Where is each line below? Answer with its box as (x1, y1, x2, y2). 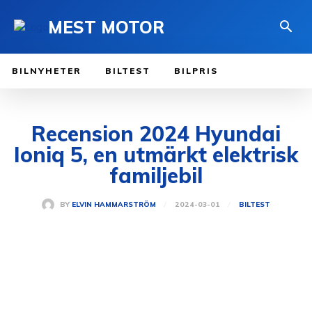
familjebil (109, 162, 203, 189)
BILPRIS (174, 65, 218, 77)
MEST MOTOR (48, 16, 164, 38)
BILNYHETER (12, 65, 81, 77)
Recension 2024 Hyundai (31, 120, 281, 148)
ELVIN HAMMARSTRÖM (72, 200, 156, 210)
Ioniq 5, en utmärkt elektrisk (14, 141, 298, 169)
